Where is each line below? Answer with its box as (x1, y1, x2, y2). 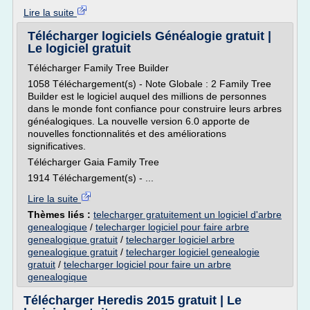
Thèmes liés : (28, 209, 93, 220)
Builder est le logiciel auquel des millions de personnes (28, 91, 266, 102)
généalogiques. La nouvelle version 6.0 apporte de (28, 116, 250, 127)
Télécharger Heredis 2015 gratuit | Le (24, 293, 241, 307)
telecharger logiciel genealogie (126, 246, 259, 257)
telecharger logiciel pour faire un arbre (64, 259, 231, 270)
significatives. (28, 140, 86, 152)
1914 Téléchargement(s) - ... (28, 172, 154, 183)
